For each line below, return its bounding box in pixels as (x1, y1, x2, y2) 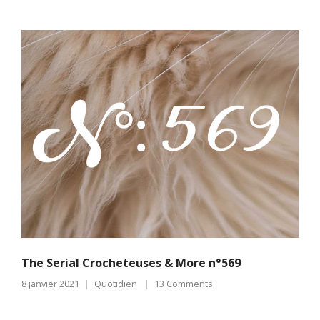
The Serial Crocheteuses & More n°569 (21, 255, 241, 271)
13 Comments (154, 278, 213, 290)
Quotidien (94, 278, 137, 290)
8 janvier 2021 (21, 278, 79, 290)
